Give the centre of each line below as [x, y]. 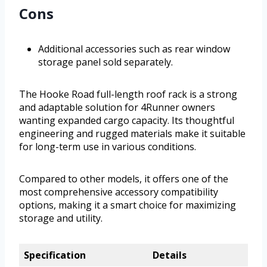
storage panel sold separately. [105, 62]
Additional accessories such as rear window [134, 49]
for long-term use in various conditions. [108, 146]
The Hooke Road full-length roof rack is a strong [128, 94]
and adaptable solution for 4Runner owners [117, 107]
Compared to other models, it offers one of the [124, 178]
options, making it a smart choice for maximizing [128, 205]
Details [169, 255]
